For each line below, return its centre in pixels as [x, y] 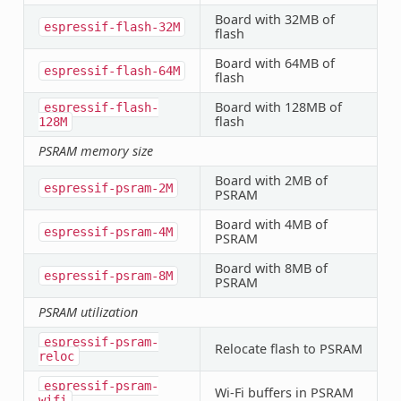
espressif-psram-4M [108, 231]
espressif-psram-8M [108, 275]
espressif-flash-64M [111, 70]
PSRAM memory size [95, 150]
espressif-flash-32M [111, 26]
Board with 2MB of [271, 180]
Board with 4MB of [271, 224]
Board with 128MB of [278, 107]
